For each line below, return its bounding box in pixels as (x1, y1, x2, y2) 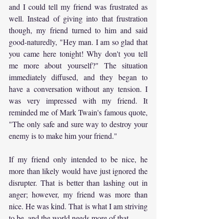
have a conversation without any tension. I (9, 83, 148, 94)
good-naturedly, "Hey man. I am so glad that (9, 36, 148, 47)
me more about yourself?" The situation (9, 60, 148, 70)
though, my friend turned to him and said (9, 24, 148, 35)
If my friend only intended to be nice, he (9, 153, 148, 164)
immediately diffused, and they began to (9, 71, 148, 82)
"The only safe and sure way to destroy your (9, 118, 148, 129)
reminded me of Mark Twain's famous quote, (9, 107, 148, 117)
